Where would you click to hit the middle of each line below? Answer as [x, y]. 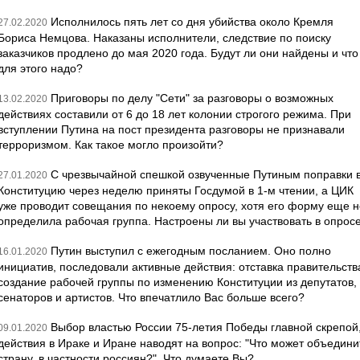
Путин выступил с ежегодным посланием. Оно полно [191, 251]
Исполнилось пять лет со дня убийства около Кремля [192, 22]
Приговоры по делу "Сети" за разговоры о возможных [192, 98]
